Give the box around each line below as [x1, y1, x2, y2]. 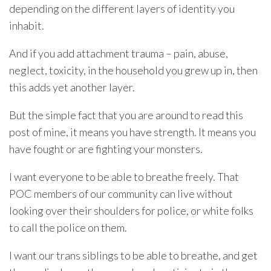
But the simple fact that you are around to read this [9, 108, 243, 122]
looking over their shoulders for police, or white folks [9, 204, 253, 218]
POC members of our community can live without [9, 187, 233, 201]
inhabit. [9, 19, 44, 33]
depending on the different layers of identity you [9, 2, 235, 16]
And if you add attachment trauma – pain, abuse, [9, 47, 228, 60]
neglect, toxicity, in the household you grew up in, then [9, 64, 258, 77]
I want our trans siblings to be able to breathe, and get [9, 249, 258, 263]
